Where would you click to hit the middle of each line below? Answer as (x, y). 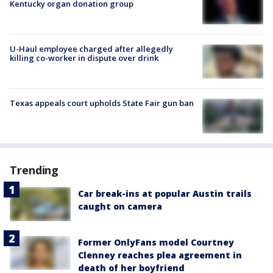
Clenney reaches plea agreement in (160, 255)
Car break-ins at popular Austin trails (165, 193)
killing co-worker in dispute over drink (84, 58)
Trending (34, 170)
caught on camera (120, 206)
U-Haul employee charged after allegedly (91, 49)
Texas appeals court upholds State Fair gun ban (102, 103)
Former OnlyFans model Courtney (156, 242)
